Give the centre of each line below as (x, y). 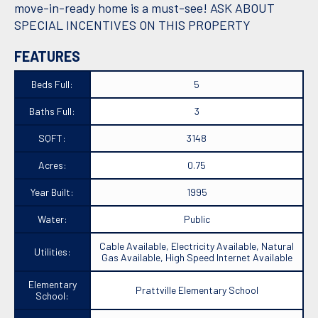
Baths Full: (52, 111)
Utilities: (52, 252)
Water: (52, 219)
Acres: (52, 165)
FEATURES (47, 56)
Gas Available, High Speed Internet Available (197, 258)
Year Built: (52, 192)
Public (197, 219)
